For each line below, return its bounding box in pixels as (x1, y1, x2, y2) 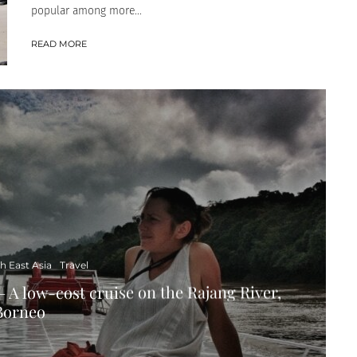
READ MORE (31, 37, 87, 49)
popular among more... (31, 3, 142, 18)
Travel (60, 258, 88, 271)
